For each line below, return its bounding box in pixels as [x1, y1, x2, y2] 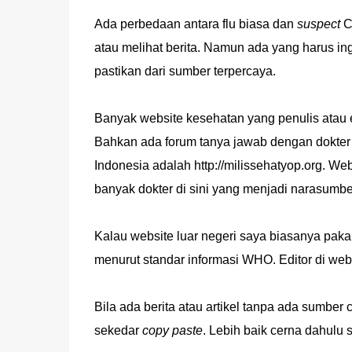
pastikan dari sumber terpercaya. [93, 64, 276, 78]
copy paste [141, 324, 203, 337]
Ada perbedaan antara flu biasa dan [93, 17, 297, 31]
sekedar [93, 324, 142, 337]
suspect [296, 17, 343, 31]
